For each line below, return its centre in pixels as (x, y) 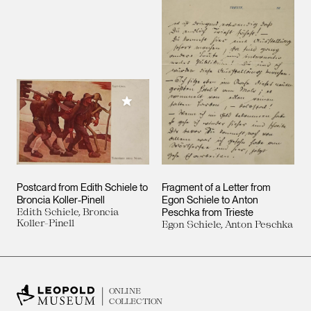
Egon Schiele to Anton (210, 200)
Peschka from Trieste (208, 212)
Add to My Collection (171, 101)
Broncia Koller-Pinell (61, 200)
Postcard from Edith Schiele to (82, 187)
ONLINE (125, 291)
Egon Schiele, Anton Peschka (227, 224)
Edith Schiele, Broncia (68, 211)
